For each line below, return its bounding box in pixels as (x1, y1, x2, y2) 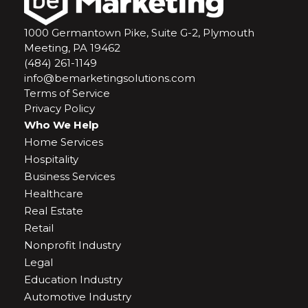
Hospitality (24, 153, 78, 166)
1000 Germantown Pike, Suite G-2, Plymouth (24, 26, 254, 39)
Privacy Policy (24, 102, 95, 115)
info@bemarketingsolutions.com (24, 71, 195, 85)
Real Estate (24, 204, 83, 217)
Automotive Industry (24, 290, 131, 303)
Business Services (24, 170, 115, 183)
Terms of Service (24, 87, 110, 100)
